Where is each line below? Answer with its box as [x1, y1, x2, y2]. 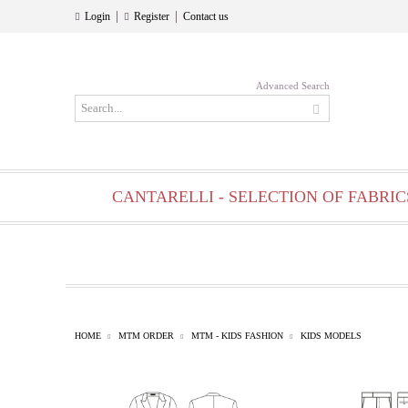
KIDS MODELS [301, 331, 362, 341]
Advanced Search [256, 80, 330, 91]
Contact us [183, 10, 229, 23]
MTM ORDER [118, 331, 174, 341]
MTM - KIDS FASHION [191, 331, 283, 341]
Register [134, 10, 169, 23]
